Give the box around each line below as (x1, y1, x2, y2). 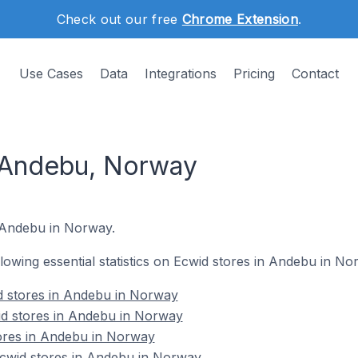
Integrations (145, 66, 217, 82)
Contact (292, 66, 339, 82)
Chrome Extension (181, 11, 298, 27)
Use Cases (19, 66, 83, 82)
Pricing (233, 66, 275, 82)
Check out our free (56, 11, 182, 27)
